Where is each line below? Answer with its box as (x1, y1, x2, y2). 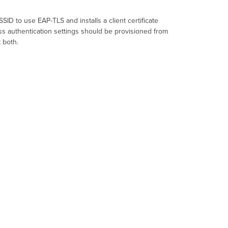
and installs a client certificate (64, 16, 158, 25)
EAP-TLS (37, 16, 64, 25)
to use (13, 16, 38, 25)
